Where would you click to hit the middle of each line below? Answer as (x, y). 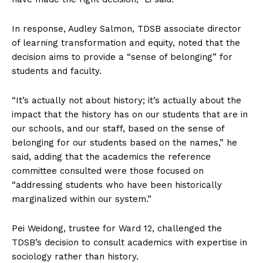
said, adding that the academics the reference (111, 157)
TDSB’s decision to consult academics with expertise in (129, 243)
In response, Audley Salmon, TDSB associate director (127, 29)
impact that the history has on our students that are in (130, 115)
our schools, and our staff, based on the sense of (118, 129)
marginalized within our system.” (82, 199)
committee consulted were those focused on (108, 171)
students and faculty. (57, 71)
